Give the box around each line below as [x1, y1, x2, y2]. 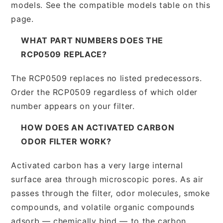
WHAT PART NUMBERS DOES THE [21, 35, 164, 45]
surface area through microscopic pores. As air [11, 174, 204, 184]
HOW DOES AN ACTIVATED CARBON [21, 122, 175, 132]
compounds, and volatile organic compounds [11, 202, 195, 212]
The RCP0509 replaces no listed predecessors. [11, 73, 202, 83]
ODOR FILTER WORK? [21, 136, 111, 146]
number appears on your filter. [11, 101, 135, 111]
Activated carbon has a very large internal [11, 160, 183, 170]
